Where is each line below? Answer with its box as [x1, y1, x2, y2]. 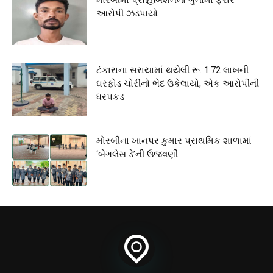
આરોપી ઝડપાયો [96, 7, 158, 19]
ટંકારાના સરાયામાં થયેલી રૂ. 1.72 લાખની [96, 65, 249, 76]
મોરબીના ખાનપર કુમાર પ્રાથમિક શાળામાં [96, 135, 252, 147]
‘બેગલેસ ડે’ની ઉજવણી [96, 149, 179, 160]
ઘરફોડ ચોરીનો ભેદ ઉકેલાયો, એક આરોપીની [96, 78, 260, 90]
